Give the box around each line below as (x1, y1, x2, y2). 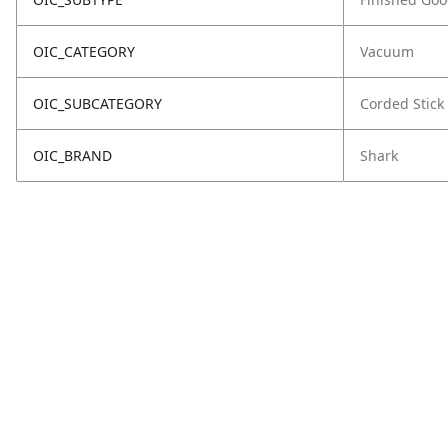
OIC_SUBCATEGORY (33, 94, 162, 113)
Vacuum (360, 42, 414, 61)
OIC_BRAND (33, 146, 112, 165)
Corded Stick (360, 94, 444, 113)
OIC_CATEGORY (33, 42, 135, 61)
